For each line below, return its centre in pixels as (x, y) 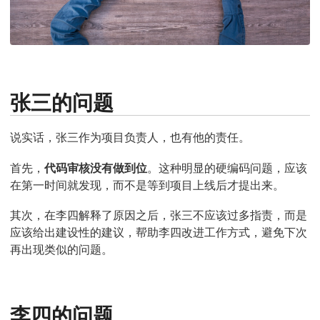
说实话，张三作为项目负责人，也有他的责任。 (130, 137)
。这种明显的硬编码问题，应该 (227, 167)
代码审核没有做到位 (96, 167)
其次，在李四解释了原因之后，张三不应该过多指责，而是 (159, 215)
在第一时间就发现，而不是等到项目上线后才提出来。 (147, 185)
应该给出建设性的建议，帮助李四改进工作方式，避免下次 (159, 232)
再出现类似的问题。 (61, 250)
